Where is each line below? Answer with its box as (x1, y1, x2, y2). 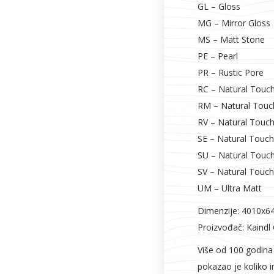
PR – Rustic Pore (198, 67, 264, 78)
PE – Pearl (198, 50, 238, 62)
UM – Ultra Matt (198, 182, 262, 194)
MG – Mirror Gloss (198, 17, 270, 29)
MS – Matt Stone (198, 34, 265, 45)
